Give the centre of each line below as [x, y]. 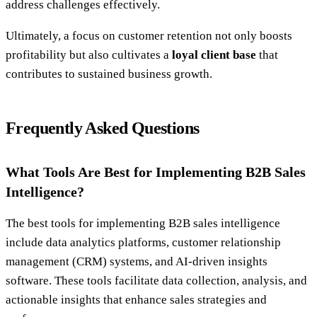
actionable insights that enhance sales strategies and [136, 300]
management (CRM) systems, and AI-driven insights [137, 262]
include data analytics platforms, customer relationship [143, 243]
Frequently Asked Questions [103, 128]
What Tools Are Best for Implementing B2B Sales [156, 172]
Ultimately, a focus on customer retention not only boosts [149, 36]
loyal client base [214, 55]
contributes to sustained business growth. [109, 74]
